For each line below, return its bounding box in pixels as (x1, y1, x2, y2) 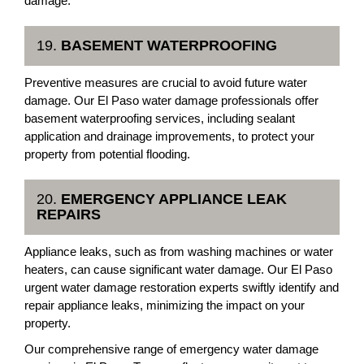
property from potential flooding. (24, 147, 190, 161)
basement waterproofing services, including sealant (24, 111, 295, 125)
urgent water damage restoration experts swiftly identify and (24, 280, 339, 294)
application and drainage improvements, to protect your (24, 129, 314, 143)
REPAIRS (37, 206, 101, 223)
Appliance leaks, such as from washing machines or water (24, 245, 333, 258)
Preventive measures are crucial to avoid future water (24, 76, 307, 89)
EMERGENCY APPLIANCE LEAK (61, 191, 287, 207)
